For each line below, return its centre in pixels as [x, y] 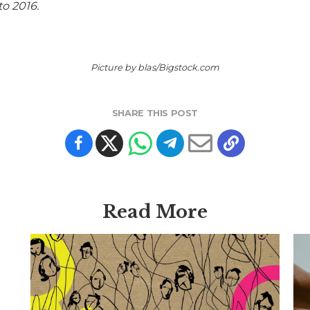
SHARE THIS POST [155, 113]
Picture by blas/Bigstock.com [155, 68]
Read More [155, 212]
